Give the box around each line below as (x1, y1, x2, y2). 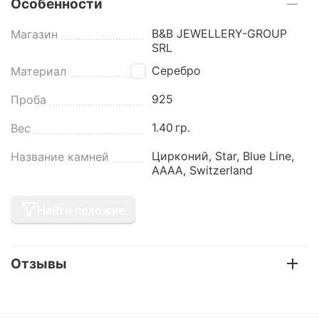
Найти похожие (37, 202, 125, 217)
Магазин (11, 26, 58, 41)
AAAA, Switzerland (152, 162, 253, 177)
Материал (11, 63, 66, 78)
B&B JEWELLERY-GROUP (152, 26, 288, 41)
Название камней (11, 149, 109, 164)
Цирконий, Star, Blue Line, (152, 148, 295, 163)
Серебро (152, 63, 202, 78)
